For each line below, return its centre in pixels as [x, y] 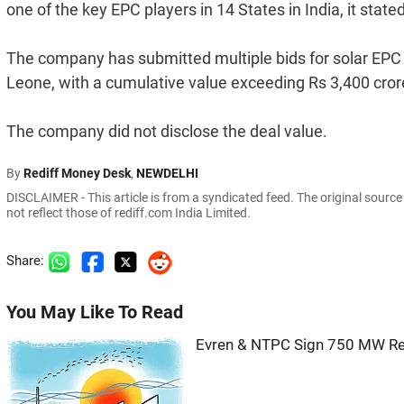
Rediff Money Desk [77, 174]
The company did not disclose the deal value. [167, 132]
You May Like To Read [95, 313]
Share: [27, 261]
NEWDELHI [167, 174]
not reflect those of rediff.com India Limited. [129, 213]
